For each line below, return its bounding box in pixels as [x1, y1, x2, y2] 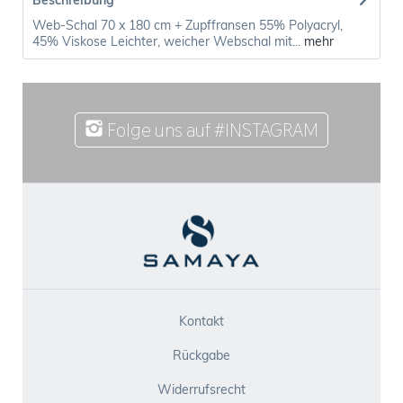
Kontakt [179, 313, 224, 330]
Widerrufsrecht [157, 381, 246, 399]
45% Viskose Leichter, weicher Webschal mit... [32, 33, 300, 50]
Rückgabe [173, 347, 230, 364]
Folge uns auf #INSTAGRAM [103, 118, 318, 143]
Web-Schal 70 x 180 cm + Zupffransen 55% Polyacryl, [32, 17, 343, 34]
